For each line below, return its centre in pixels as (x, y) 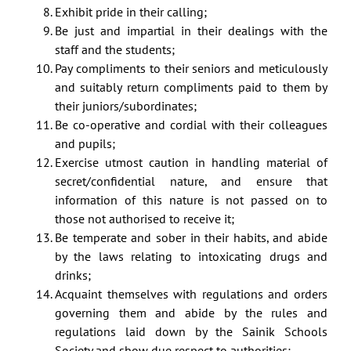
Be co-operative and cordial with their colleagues (191, 125)
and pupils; (85, 144)
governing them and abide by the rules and (191, 313)
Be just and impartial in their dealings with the (191, 31)
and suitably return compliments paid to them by (191, 87)
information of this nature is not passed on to (191, 200)
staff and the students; (115, 50)
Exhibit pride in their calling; (131, 12)
